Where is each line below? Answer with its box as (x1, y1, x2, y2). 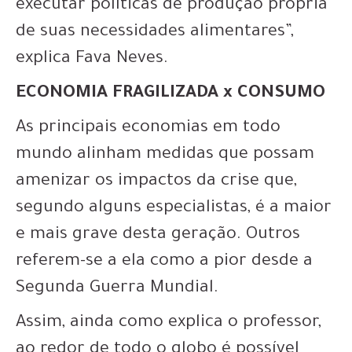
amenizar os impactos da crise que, (16, 172, 297, 192)
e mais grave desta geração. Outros (16, 225, 300, 245)
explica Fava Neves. (16, 49, 168, 69)
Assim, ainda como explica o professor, (16, 313, 321, 333)
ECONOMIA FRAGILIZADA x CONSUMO (16, 84, 325, 104)
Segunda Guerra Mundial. (16, 279, 218, 299)
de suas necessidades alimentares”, (16, 23, 294, 42)
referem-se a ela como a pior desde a (16, 252, 313, 272)
